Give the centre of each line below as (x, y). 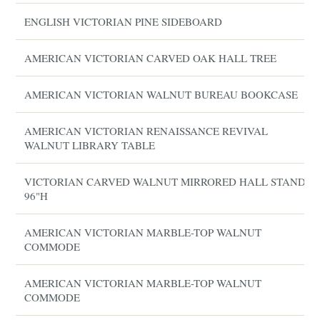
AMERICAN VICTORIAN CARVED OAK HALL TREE (151, 58)
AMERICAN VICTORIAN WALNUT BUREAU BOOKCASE (161, 94)
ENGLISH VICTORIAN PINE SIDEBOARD (124, 21)
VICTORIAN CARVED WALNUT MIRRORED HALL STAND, (167, 181)
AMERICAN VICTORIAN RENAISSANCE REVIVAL (146, 131)
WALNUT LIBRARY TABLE (90, 145)
